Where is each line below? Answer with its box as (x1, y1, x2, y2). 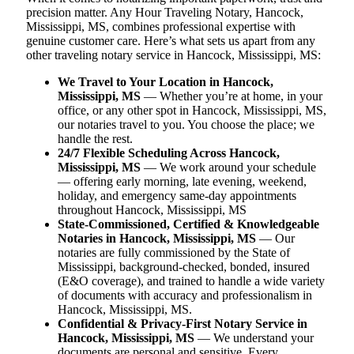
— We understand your (194, 330, 314, 345)
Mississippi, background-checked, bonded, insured (58, 259, 310, 273)
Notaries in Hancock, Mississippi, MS (58, 231, 256, 245)
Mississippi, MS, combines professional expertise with (26, 19, 296, 33)
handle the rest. (58, 131, 133, 145)
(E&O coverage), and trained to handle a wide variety (58, 273, 325, 288)
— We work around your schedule (141, 160, 316, 174)
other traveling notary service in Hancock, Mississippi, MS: (26, 47, 321, 62)
